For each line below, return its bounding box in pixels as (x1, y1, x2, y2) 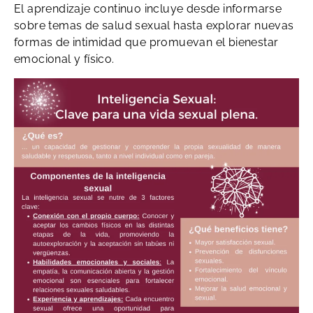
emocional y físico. (14, 52, 115, 66)
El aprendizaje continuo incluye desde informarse (14, 2, 282, 16)
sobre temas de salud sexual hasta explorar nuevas (14, 19, 294, 33)
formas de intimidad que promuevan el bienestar (14, 36, 279, 50)
